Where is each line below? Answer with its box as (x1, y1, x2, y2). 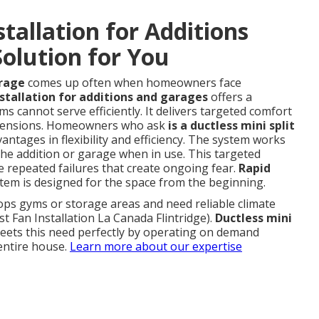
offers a (208, 89, 252, 105)
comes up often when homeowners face (25, 75, 241, 90)
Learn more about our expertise (70, 239, 242, 254)
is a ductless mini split (168, 117, 295, 133)
